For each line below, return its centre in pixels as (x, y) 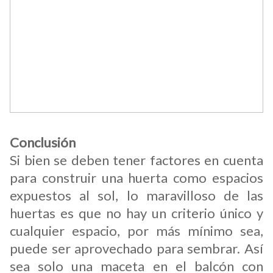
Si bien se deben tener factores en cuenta (136, 160)
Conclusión (43, 142)
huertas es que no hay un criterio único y (136, 213)
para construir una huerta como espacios (136, 178)
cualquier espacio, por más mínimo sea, (136, 231)
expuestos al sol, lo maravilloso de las (136, 195)
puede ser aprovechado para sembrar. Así (136, 248)
